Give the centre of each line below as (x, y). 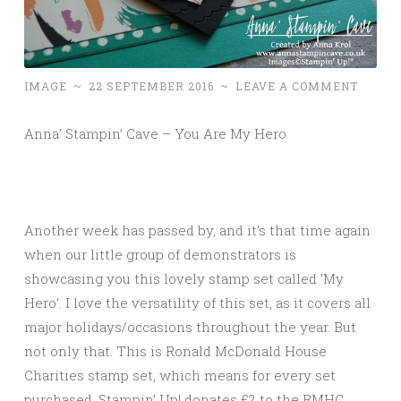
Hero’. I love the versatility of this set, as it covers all (197, 303)
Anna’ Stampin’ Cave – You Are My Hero (155, 134)
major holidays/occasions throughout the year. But (190, 327)
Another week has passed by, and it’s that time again (197, 230)
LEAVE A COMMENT (297, 86)
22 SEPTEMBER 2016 (151, 86)
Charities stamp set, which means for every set (180, 375)
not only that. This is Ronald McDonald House (175, 351)
